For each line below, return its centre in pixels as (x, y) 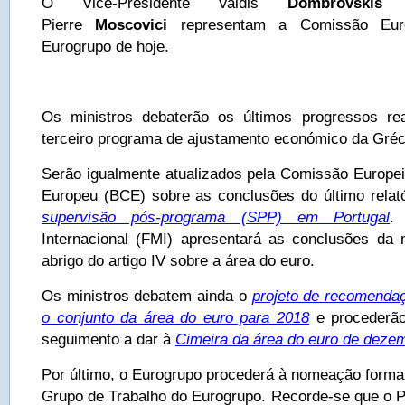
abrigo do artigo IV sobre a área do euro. (178, 260)
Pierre (69, 24)
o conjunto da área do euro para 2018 (175, 317)
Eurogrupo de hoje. (105, 46)
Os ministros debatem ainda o (147, 296)
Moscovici (132, 24)
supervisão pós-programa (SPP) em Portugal (216, 217)
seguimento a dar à (108, 339)
